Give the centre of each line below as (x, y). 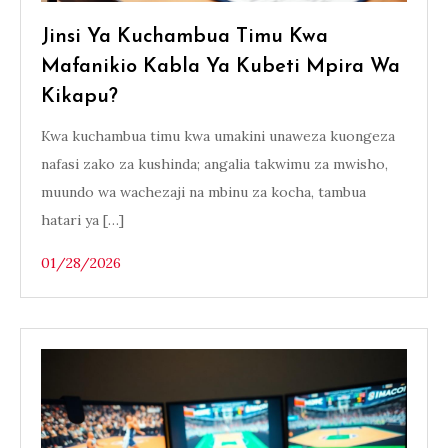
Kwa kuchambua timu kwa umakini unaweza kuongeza (218, 136)
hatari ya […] (82, 220)
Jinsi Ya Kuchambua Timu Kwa (184, 37)
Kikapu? (79, 97)
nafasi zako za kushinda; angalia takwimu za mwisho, (214, 164)
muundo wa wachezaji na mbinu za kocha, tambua (203, 192)
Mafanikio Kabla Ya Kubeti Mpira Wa (220, 67)
